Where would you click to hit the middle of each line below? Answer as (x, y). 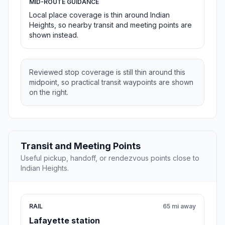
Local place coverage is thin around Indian (99, 15)
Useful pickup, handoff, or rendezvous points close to (110, 158)
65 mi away (179, 206)
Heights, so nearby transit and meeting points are (110, 25)
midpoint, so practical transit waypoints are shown (111, 82)
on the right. (49, 92)
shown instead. (54, 35)
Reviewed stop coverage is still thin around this (107, 72)
